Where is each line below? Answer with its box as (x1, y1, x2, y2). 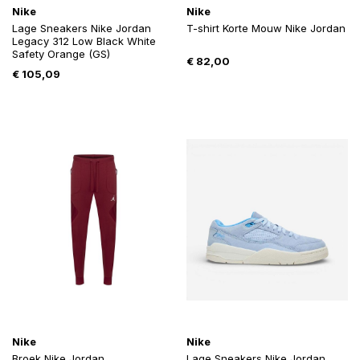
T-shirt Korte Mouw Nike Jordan (186, 22, 346, 35)
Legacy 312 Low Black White (12, 35, 156, 48)
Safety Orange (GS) (12, 47, 110, 61)
